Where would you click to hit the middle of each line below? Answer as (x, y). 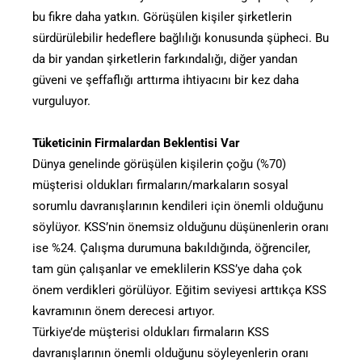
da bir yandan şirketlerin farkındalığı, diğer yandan (165, 59)
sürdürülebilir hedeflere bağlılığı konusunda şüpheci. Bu (181, 38)
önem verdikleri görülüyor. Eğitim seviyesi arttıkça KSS (179, 290)
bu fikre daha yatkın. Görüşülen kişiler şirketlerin (162, 17)
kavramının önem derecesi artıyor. (124, 311)
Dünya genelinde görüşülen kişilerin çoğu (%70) (159, 164)
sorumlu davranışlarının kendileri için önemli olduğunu (178, 206)
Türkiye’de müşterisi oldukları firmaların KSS (151, 333)
